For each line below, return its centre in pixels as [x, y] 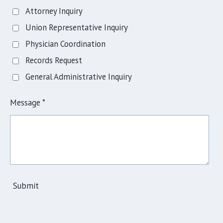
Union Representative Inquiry [77, 27]
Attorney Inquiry [54, 11]
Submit [26, 186]
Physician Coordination [66, 44]
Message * [28, 102]
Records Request [54, 60]
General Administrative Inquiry [79, 76]
